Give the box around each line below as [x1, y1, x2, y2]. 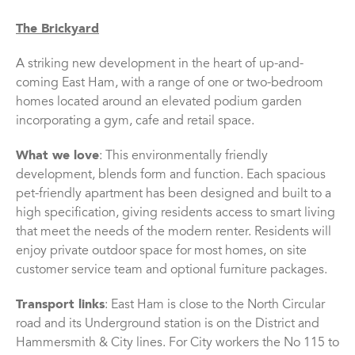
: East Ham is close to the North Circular [105, 299, 325, 312]
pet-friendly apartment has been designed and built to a [16, 188, 331, 201]
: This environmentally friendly [99, 150, 268, 163]
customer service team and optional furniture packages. [16, 264, 327, 277]
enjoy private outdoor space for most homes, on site [16, 245, 307, 258]
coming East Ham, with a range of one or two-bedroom [16, 77, 323, 90]
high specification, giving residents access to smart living [16, 207, 335, 220]
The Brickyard [16, 23, 99, 36]
